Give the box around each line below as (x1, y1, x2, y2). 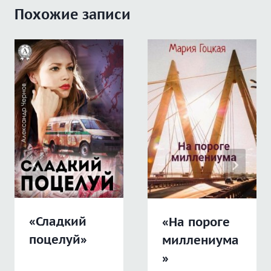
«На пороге (162, 214, 230, 230)
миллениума (162, 232, 239, 248)
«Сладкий (29, 213, 87, 229)
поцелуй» (29, 231, 87, 247)
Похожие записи (15, 5, 131, 24)
